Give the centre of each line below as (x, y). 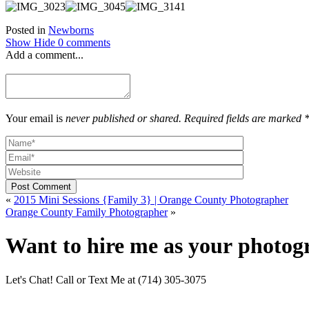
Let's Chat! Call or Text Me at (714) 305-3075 (106, 279)
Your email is (36, 118)
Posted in (27, 30)
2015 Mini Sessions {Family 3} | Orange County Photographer (224, 199)
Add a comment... (44, 54)
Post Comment (41, 186)
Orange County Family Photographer (87, 212)
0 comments (84, 42)
